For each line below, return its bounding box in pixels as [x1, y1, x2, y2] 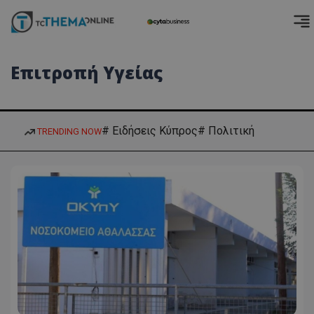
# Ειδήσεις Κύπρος [102, 124, 198, 137]
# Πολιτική [198, 124, 254, 137]
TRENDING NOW [35, 125, 102, 137]
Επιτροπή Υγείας [11, 61, 163, 84]
